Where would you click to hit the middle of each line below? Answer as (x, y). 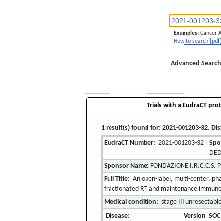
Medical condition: (131, 202)
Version (195, 216)
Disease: (117, 216)
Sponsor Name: (127, 166)
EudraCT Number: (130, 143)
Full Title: (117, 179)
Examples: (186, 33)
